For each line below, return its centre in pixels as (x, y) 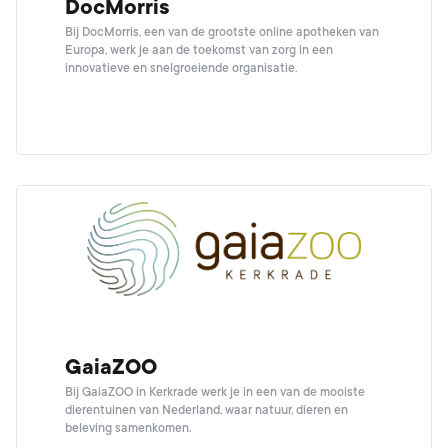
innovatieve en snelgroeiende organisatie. (181, 68)
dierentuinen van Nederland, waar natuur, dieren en (206, 410)
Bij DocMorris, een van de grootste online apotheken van (222, 32)
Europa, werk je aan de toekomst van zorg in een (199, 50)
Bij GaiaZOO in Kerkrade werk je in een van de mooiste (215, 392)
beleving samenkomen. (128, 428)
